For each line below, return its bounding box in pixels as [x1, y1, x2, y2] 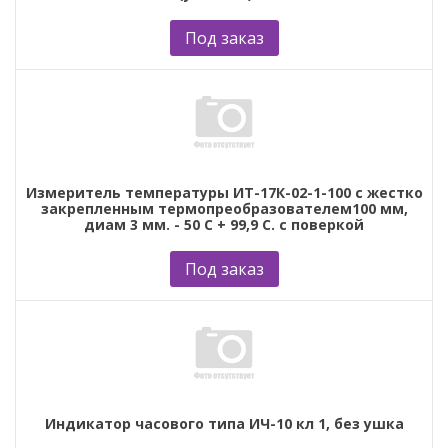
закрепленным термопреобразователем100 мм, [40, 198, 408, 218]
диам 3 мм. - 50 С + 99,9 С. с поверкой [84, 214, 364, 234]
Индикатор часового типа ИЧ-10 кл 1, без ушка [44, 413, 404, 433]
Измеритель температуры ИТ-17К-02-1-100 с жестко [25, 182, 423, 202]
